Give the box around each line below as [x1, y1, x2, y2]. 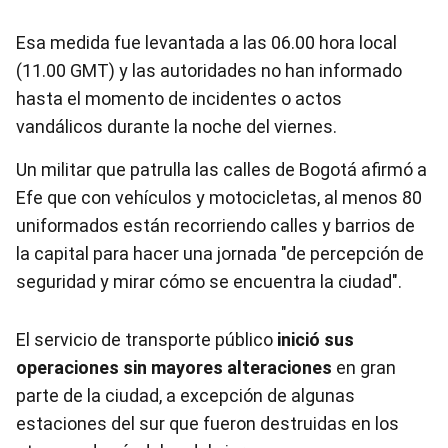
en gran [332, 357, 396, 378]
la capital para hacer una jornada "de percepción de [16, 243, 424, 264]
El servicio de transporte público [16, 329, 277, 350]
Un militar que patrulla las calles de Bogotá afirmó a [16, 159, 427, 180]
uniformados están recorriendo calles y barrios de [16, 215, 415, 236]
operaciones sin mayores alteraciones [16, 357, 332, 378]
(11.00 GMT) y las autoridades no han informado [16, 60, 402, 81]
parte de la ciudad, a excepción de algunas [16, 385, 355, 406]
